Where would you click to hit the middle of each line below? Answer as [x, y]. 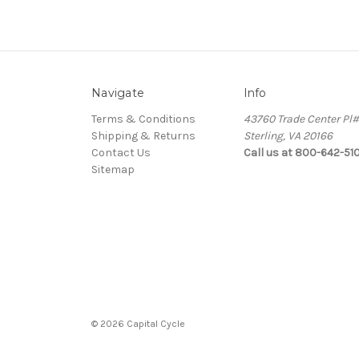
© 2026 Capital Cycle [138, 323]
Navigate [118, 93]
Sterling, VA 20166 [288, 135]
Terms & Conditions [143, 119]
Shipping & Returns [143, 135]
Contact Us [121, 152]
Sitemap [113, 169]
